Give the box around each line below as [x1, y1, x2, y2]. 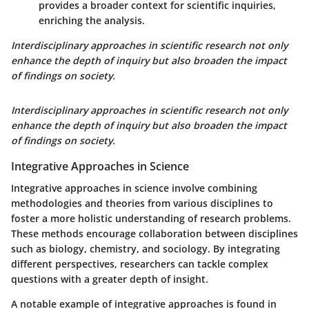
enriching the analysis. [39, 13, 145, 27]
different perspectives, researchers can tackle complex [11, 257, 268, 270]
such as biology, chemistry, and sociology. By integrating [11, 241, 280, 255]
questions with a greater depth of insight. [11, 272, 208, 286]
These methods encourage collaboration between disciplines [11, 226, 298, 240]
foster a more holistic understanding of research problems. [11, 211, 291, 225]
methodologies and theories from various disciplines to [11, 196, 273, 210]
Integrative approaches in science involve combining [11, 181, 257, 195]
